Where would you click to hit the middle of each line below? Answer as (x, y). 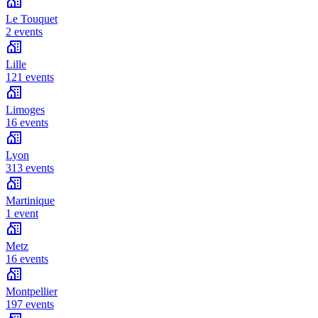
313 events (30, 168)
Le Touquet (32, 19)
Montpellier (32, 292)
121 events (30, 77)
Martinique (30, 201)
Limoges (25, 110)
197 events (30, 305)
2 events (24, 32)
